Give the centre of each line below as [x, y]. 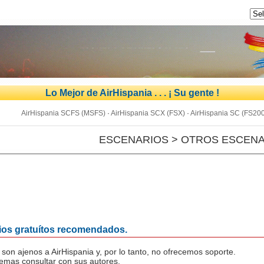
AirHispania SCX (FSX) [148, 113]
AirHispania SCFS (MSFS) [63, 113]
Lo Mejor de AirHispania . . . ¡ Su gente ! [132, 93]
